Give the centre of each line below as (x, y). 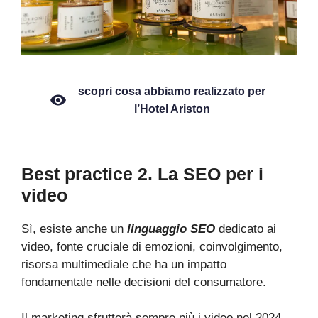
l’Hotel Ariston (172, 109)
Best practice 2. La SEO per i (142, 174)
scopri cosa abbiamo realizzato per (172, 92)
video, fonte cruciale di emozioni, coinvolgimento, (152, 246)
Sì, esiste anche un (74, 229)
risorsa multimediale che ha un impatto (124, 264)
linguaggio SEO (171, 229)
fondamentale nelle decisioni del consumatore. (146, 282)
